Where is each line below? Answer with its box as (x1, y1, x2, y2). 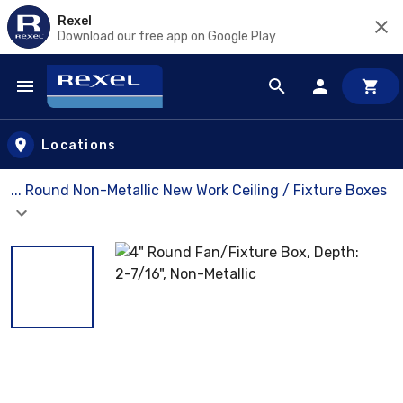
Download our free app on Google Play (58, 28, 276, 44)
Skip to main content (17, 94, 173, 114)
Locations (41, 137, 117, 153)
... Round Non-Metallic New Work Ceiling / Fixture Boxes (11, 182, 387, 199)
